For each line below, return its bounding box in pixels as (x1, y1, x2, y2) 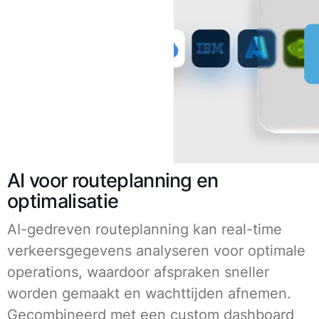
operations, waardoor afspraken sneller (7, 263, 269, 281)
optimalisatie (7, 189, 119, 213)
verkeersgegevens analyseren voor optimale (7, 241, 305, 259)
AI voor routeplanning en (7, 168, 219, 192)
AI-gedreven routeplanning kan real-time (7, 220, 282, 238)
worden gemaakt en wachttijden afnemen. (7, 284, 291, 302)
